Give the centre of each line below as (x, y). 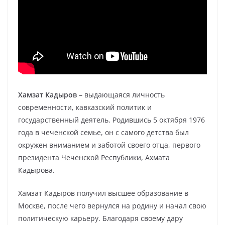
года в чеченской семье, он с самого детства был (103, 132)
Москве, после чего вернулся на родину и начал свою (112, 206)
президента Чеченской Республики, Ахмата (94, 157)
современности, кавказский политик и (85, 107)
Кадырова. (36, 170)
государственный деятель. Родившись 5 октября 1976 (111, 120)
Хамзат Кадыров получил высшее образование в (103, 193)
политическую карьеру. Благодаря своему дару (100, 218)
